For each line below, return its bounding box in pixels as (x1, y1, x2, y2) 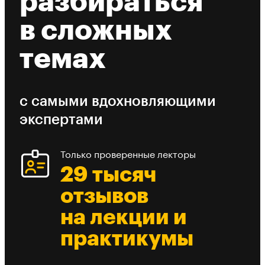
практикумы (60, 228, 193, 250)
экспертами (20, 112, 103, 127)
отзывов (60, 185, 148, 207)
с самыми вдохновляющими (20, 93, 216, 108)
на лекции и (60, 206, 187, 228)
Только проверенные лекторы (60, 150, 196, 160)
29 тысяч (60, 164, 156, 186)
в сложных (20, 16, 172, 45)
